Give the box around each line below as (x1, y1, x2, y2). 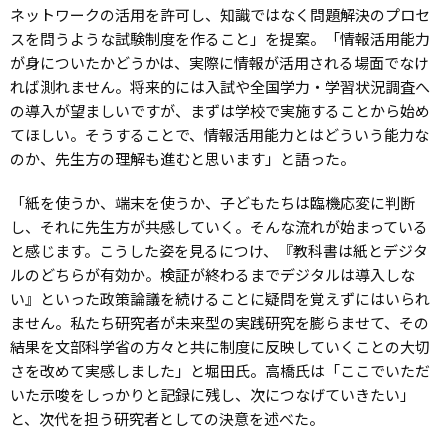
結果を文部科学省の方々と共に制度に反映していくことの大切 (10, 335, 430, 357)
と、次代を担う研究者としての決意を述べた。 (10, 407, 324, 429)
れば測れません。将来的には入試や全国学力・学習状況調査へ (10, 75, 430, 97)
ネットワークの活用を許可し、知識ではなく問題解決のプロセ (10, 3, 430, 25)
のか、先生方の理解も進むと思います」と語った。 (10, 147, 355, 169)
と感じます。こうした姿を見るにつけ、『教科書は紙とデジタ (10, 239, 428, 261)
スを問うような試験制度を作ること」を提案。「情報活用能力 (10, 27, 430, 49)
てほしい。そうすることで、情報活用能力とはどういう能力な (10, 123, 429, 145)
